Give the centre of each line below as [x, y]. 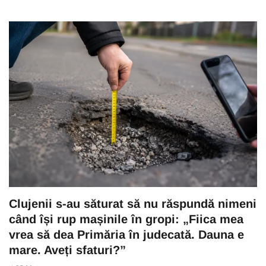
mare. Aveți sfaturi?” [67, 250]
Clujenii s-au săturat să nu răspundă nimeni [133, 203]
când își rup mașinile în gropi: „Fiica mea [126, 219]
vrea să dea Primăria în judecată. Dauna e [126, 234]
